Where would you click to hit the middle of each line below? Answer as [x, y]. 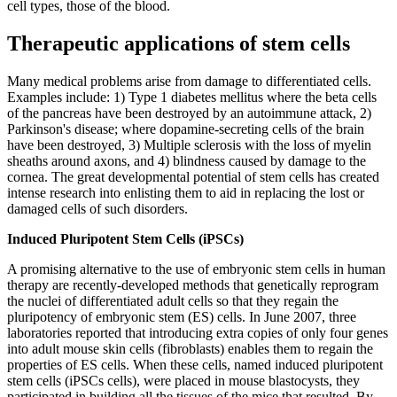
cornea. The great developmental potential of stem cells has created [193, 177]
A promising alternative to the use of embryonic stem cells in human [196, 269]
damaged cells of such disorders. [97, 209]
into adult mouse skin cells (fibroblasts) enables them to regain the [190, 349]
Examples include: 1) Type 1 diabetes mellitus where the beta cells [192, 97]
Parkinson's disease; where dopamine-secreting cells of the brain [186, 129]
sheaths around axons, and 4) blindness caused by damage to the [187, 161]
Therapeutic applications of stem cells [179, 44]
